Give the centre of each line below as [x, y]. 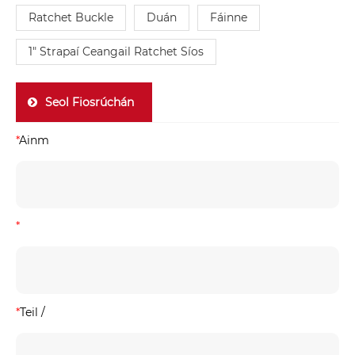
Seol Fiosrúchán [93, 102]
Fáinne [229, 17]
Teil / [32, 312]
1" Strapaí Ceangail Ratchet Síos [116, 51]
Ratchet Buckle [71, 17]
